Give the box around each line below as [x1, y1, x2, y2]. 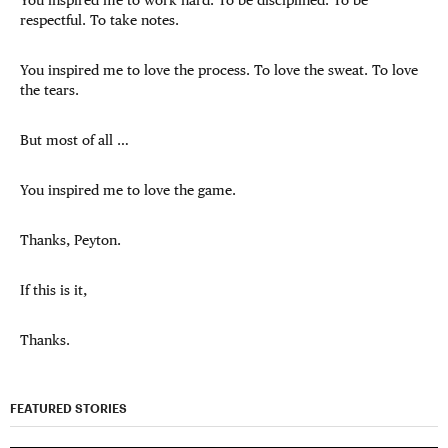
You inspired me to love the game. [20, 182, 236, 198]
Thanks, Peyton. [20, 232, 121, 248]
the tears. [20, 82, 79, 98]
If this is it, [20, 282, 87, 298]
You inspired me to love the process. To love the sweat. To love [20, 62, 418, 78]
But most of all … [20, 132, 129, 148]
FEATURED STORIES [10, 401, 127, 415]
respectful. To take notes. [20, 12, 179, 28]
